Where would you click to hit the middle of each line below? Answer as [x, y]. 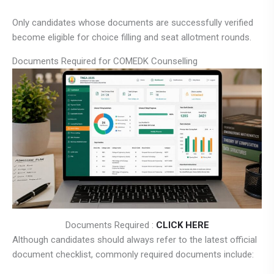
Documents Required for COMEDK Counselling [105, 61]
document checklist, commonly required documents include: [133, 255]
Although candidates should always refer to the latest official [135, 240]
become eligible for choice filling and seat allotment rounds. [132, 37]
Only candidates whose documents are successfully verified [133, 22]
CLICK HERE [182, 225]
